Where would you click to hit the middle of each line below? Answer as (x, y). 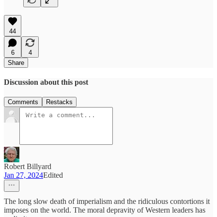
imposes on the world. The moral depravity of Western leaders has (105, 210)
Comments (23, 102)
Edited (53, 175)
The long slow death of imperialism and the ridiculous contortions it (107, 201)
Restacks (59, 102)
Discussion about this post (46, 82)
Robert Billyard (28, 167)
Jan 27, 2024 (23, 175)
